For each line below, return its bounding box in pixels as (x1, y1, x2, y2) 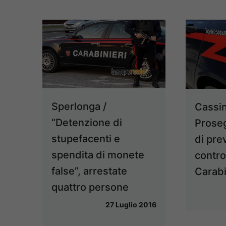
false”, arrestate (51, 164, 127, 177)
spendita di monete (51, 148, 144, 161)
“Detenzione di (51, 116, 122, 129)
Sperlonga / (51, 100, 106, 112)
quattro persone (51, 181, 129, 193)
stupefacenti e (51, 132, 120, 145)
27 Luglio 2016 (105, 200, 156, 209)
